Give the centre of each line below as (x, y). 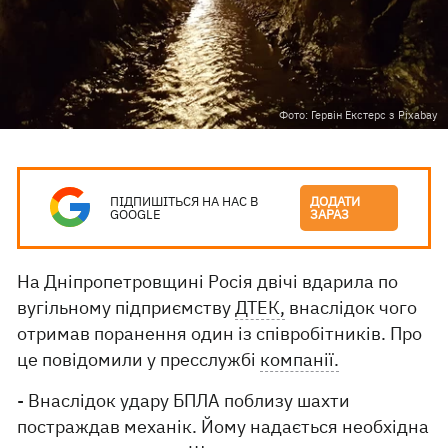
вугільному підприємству (126, 307)
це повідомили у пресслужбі (139, 359)
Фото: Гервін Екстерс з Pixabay (358, 115)
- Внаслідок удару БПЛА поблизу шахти (184, 400)
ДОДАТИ (335, 201)
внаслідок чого (351, 307)
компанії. (300, 359)
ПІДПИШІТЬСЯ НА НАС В (184, 201)
